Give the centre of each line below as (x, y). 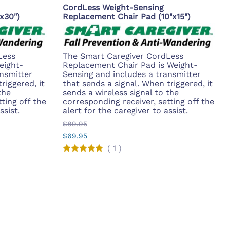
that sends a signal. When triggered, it (138, 84)
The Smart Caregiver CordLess (123, 56)
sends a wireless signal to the (121, 93)
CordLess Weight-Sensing (113, 7)
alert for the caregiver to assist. (125, 111)
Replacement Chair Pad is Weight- (130, 65)
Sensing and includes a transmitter (132, 74)
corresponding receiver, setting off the (139, 102)
